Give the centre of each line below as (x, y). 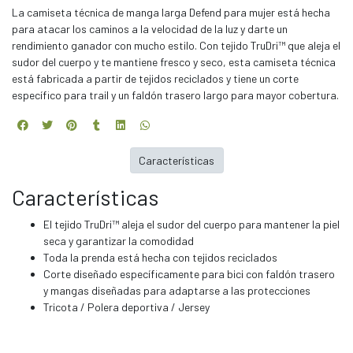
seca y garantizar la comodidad (119, 241)
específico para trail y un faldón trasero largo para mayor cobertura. (175, 95)
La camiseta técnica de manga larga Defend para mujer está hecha (171, 12)
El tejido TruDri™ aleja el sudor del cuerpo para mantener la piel (191, 225)
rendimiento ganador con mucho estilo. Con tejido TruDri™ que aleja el (176, 45)
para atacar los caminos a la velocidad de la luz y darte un (150, 28)
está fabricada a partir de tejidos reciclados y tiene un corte (155, 78)
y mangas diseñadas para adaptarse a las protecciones (177, 291)
